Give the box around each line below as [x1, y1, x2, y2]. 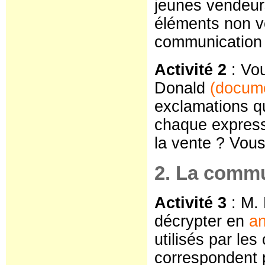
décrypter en [154, 212, 249, 230]
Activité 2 [154, 61, 227, 79]
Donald [154, 79, 210, 97]
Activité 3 [154, 194, 227, 212]
